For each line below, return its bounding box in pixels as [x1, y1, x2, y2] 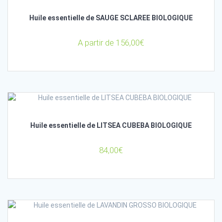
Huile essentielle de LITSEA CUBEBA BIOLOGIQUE [30, 121, 192, 129]
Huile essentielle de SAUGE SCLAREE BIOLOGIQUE [29, 13, 193, 22]
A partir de [78, 37, 116, 48]
